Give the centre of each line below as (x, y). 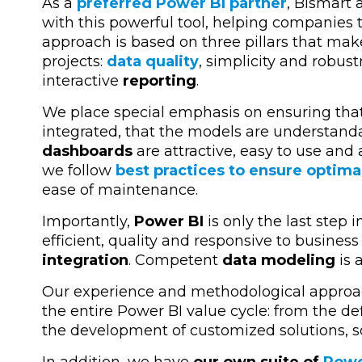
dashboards (87, 151)
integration (85, 260)
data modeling (279, 260)
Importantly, (86, 221)
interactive (82, 80)
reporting (160, 80)
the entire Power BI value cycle (155, 311)
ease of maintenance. (120, 189)
